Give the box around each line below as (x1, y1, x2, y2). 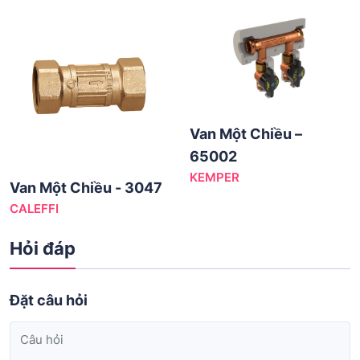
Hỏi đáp (10, 237, 76, 259)
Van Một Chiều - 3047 (10, 178, 162, 196)
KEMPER (190, 169, 239, 185)
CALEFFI (10, 200, 59, 216)
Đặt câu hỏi (10, 291, 88, 309)
